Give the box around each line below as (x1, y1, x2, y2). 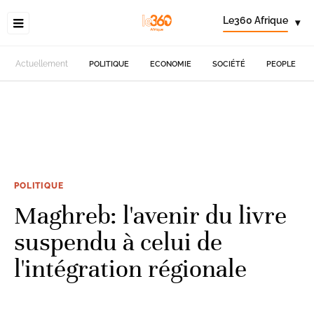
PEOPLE (266, 59, 296, 69)
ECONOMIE (150, 59, 192, 69)
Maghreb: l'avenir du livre (14, 200, 287, 231)
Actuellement (15, 59, 69, 69)
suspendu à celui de (14, 226, 222, 257)
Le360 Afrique (223, 15, 288, 26)
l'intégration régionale (14, 253, 247, 284)
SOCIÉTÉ (212, 59, 246, 69)
